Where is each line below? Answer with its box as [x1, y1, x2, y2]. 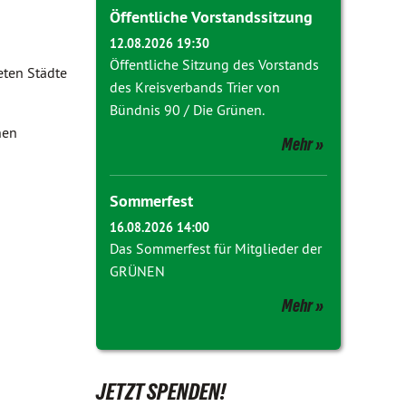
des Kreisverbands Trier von [110, 78, 280, 96]
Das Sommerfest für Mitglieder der [110, 239, 322, 257]
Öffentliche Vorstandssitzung [110, 6, 313, 27]
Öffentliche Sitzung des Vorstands [110, 55, 319, 73]
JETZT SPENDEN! [96, 379, 226, 404]
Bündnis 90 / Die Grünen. [110, 101, 265, 119]
